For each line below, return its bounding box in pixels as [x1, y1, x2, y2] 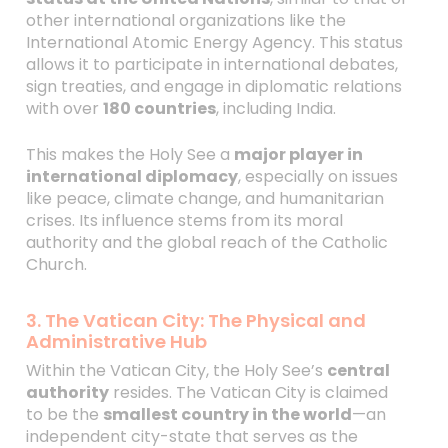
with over [25, 97, 103, 120]
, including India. [215, 97, 336, 120]
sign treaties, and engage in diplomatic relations [25, 75, 402, 98]
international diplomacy [25, 165, 238, 188]
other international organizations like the [25, 9, 346, 32]
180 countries [102, 97, 216, 120]
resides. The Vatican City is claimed [108, 381, 388, 404]
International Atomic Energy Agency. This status [25, 31, 403, 54]
